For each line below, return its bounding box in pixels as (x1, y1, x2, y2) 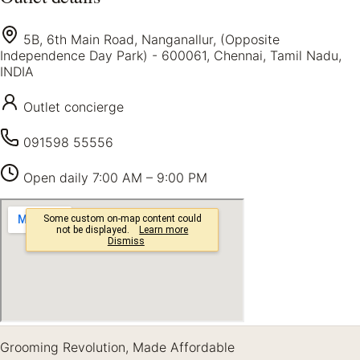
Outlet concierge (23, 98, 124, 115)
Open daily (23, 169, 92, 186)
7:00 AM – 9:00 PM (92, 169, 207, 186)
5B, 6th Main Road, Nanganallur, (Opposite (23, 31, 280, 47)
